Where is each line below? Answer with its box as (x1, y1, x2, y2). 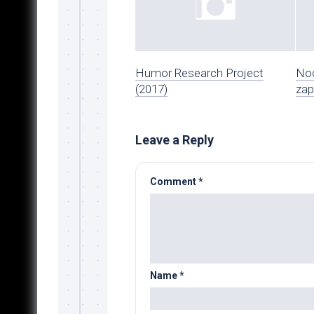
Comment (149, 175, 198, 187)
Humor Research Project (135, 65, 264, 80)
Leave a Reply (135, 132, 214, 147)
